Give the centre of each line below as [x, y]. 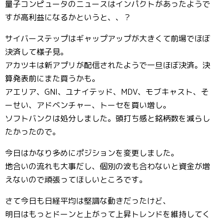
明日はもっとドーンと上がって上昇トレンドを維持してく [108, 214]
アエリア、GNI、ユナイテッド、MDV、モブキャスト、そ [107, 92]
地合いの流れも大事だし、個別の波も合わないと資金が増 [108, 166]
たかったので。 [33, 132]
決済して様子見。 [37, 52]
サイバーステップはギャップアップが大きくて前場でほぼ [108, 38]
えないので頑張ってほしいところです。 [76, 180]
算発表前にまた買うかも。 [52, 78]
